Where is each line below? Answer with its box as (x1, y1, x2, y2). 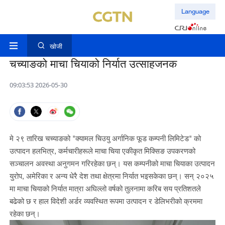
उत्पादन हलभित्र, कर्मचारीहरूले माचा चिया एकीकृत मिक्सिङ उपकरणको (9, 146, 195, 156)
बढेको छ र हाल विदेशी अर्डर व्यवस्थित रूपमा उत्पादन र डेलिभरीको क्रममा (9, 196, 202, 206)
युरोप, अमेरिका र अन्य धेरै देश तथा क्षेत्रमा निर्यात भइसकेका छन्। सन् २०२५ (9, 171, 214, 181)
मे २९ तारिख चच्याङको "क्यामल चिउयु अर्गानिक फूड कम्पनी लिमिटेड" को (9, 134, 201, 143)
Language (181, 7, 209, 16)
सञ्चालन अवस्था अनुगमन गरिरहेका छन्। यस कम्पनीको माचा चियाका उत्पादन (9, 159, 215, 168)
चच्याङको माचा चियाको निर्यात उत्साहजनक (9, 56, 177, 72)
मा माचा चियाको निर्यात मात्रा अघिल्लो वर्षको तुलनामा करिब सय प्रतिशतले (9, 184, 201, 193)
